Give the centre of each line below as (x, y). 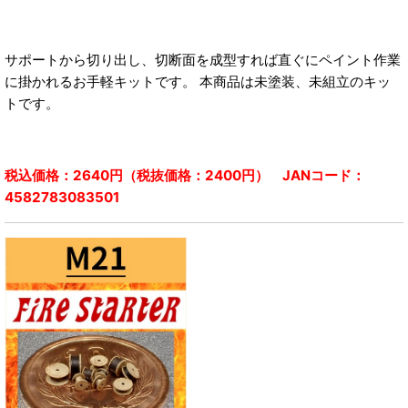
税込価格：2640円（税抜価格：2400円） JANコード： (185, 175)
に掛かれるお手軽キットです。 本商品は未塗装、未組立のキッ (198, 82)
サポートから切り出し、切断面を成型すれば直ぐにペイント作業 (203, 60)
